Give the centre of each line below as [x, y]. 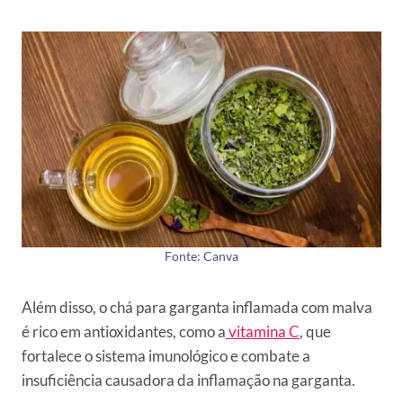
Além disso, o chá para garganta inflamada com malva [197, 308]
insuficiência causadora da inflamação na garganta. [188, 381]
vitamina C [263, 332]
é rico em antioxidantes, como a [124, 332]
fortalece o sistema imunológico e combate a [166, 356]
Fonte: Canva [201, 257]
